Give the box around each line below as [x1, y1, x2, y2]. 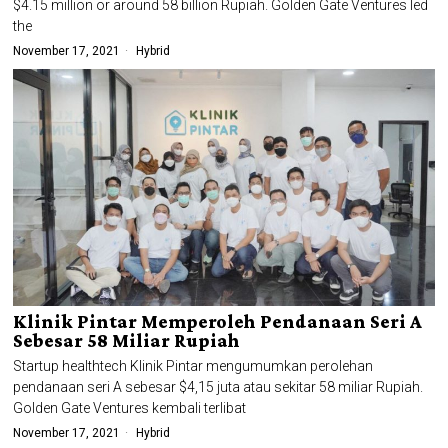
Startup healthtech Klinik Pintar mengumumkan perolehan [13, 357, 374, 374]
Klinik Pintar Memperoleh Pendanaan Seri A [13, 310, 423, 332]
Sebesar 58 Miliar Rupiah [13, 329, 241, 351]
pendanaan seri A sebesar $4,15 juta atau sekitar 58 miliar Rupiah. [13, 378, 424, 395]
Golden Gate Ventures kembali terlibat [13, 399, 247, 416]
